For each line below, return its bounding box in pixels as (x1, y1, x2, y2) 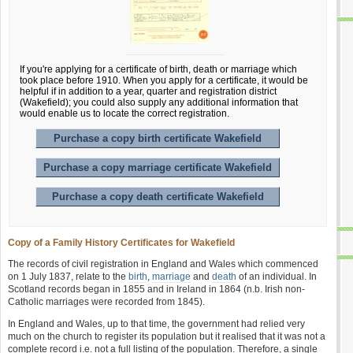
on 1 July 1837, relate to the (8, 271, 128, 282)
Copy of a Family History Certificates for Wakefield (8, 237, 235, 248)
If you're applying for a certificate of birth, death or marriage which (20, 64, 297, 75)
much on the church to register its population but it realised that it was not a (8, 331, 325, 342)
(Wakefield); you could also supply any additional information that (20, 97, 298, 108)
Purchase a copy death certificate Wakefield (51, 191, 264, 203)
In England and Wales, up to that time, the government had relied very (8, 318, 305, 329)
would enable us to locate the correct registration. (20, 108, 229, 119)
